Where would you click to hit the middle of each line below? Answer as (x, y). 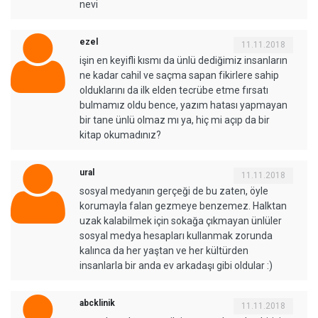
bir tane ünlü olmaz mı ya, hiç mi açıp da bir (175, 120)
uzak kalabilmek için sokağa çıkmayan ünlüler (181, 221)
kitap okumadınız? (120, 135)
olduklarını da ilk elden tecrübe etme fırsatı (174, 91)
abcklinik (97, 303)
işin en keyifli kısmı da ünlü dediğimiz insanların (183, 61)
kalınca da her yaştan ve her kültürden (164, 251)
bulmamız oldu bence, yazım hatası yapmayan (183, 105)
